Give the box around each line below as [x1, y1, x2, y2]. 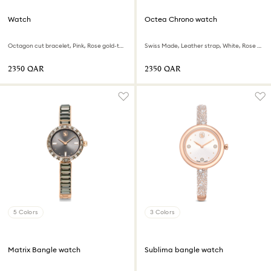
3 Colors [150, 208, 175, 217]
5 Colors [13, 208, 38, 217]
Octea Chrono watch [145, 15, 217, 24]
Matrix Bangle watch [8, 245, 80, 255]
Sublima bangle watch [145, 245, 223, 255]
